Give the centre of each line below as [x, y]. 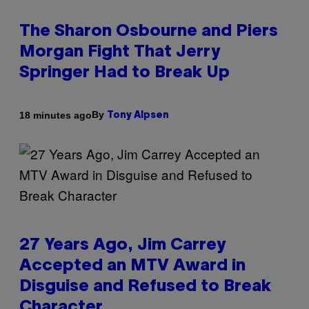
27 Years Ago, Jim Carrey [122, 246]
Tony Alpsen [138, 116]
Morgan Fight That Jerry [120, 53]
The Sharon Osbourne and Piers [149, 32]
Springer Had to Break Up [124, 73]
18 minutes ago [56, 115]
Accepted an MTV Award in [132, 267]
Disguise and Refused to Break [145, 287]
